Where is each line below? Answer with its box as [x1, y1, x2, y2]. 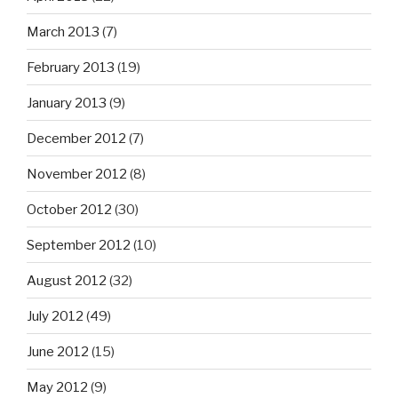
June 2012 [27, 343, 89, 360]
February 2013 [27, 59, 115, 76]
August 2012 [27, 272, 107, 289]
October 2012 [27, 201, 112, 218]
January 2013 [27, 94, 107, 111]
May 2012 [27, 378, 88, 395]
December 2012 [27, 130, 126, 147]
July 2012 [27, 307, 84, 324]
